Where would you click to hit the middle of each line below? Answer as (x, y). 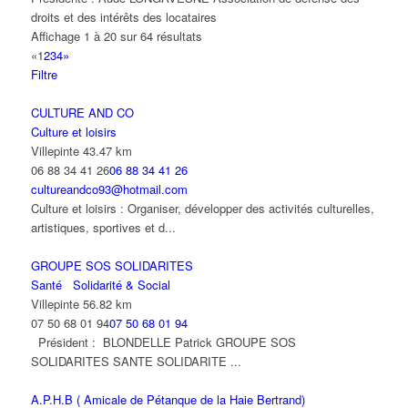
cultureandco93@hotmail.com (109, 189)
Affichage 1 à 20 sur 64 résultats (116, 36)
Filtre (44, 75)
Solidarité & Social (119, 285)
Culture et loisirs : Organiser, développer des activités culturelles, (202, 209)
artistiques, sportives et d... (103, 228)
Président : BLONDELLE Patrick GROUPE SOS (163, 342)
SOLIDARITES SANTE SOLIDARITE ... (136, 362)
